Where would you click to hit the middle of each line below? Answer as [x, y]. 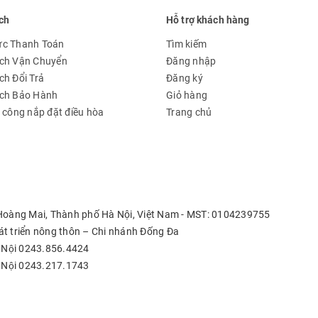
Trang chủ [189, 113]
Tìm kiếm [186, 44]
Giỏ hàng [187, 95]
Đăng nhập [191, 61]
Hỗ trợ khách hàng [208, 20]
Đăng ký [185, 78]
